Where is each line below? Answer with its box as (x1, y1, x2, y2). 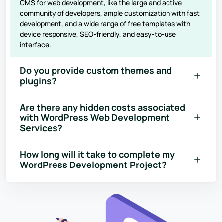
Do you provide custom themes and (20, 64, 172, 76)
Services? (20, 121, 62, 134)
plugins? (20, 74, 56, 87)
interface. (20, 39, 51, 49)
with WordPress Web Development (20, 111, 170, 123)
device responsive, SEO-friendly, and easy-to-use (20, 29, 176, 39)
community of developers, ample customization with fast (20, 8, 200, 18)
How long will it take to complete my (20, 148, 175, 160)
